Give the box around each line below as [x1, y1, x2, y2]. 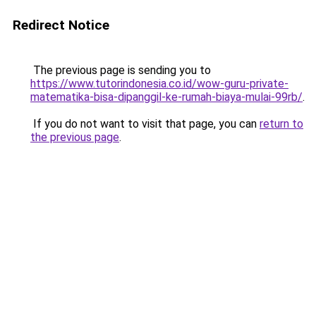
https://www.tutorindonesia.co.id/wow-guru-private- [30, 77, 288, 90]
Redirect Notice [13, 17, 109, 33]
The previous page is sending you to [30, 63, 211, 77]
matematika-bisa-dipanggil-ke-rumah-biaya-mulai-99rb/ [30, 90, 303, 104]
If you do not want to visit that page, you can [30, 117, 260, 130]
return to [260, 117, 303, 130]
